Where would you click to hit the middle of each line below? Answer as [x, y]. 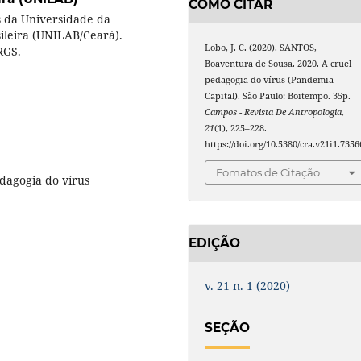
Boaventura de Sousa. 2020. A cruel [278, 63]
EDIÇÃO [214, 243]
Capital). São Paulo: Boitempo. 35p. [278, 95]
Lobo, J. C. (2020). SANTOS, [261, 47]
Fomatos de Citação [268, 173]
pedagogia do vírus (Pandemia [270, 79]
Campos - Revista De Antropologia [274, 112]
